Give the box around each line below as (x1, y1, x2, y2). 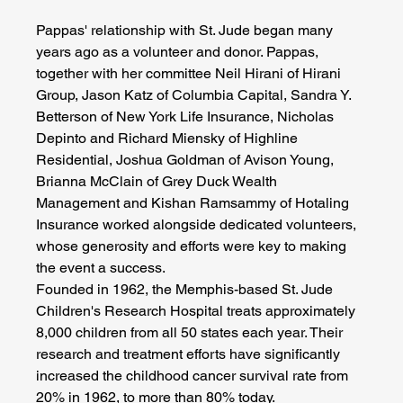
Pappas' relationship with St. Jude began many (36, 22, 337, 40)
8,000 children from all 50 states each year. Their (36, 324, 347, 342)
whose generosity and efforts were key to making (36, 237, 351, 255)
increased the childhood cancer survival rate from (36, 367, 353, 385)
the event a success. (36, 259, 166, 277)
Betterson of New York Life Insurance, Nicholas (36, 108, 338, 126)
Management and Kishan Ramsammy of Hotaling (36, 194, 354, 212)
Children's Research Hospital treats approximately (36, 302, 360, 320)
